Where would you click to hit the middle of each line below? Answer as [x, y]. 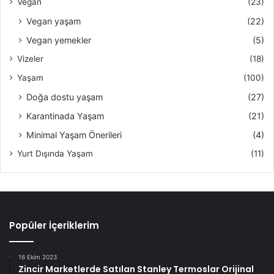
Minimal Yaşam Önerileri [74, 135]
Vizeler [30, 58]
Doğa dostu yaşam [65, 97]
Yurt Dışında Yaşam [55, 153]
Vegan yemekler [59, 40]
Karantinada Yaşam [65, 116]
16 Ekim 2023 [38, 257]
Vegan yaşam [54, 21]
